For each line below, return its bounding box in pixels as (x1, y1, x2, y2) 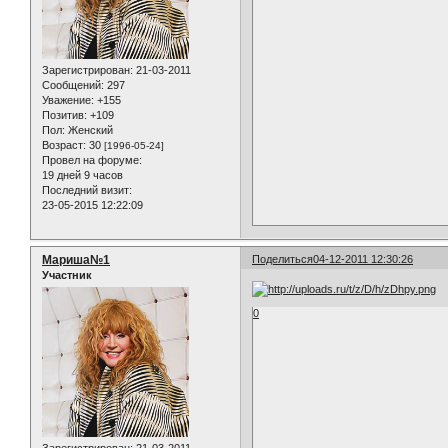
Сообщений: (42, 78, 104, 91)
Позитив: (42, 108, 87, 121)
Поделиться (252, 252, 314, 265)
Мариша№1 (42, 252, 110, 267)
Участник (42, 268, 92, 281)
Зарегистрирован (42, 63, 130, 76)
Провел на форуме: (42, 153, 142, 166)
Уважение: (42, 93, 94, 106)
